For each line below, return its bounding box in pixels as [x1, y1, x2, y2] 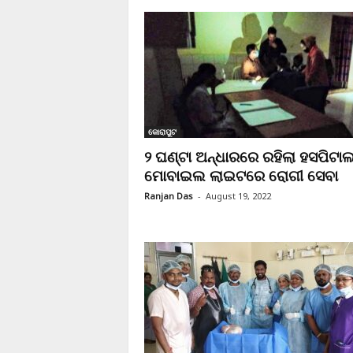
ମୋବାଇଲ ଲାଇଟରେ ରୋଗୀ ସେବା [143, 165, 338, 186]
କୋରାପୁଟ [147, 126, 176, 137]
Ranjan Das [143, 190, 193, 202]
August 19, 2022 [205, 190, 271, 202]
